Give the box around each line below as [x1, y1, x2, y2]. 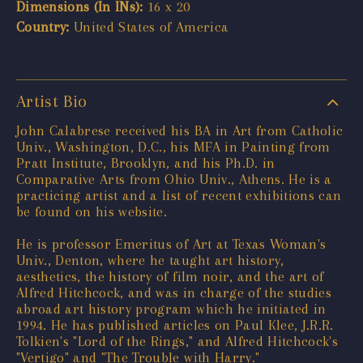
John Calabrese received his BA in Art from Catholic [16, 122, 344, 139]
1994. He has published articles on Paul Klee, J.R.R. [16, 316, 334, 333]
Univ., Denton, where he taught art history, [16, 251, 284, 268]
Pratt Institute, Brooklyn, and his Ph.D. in [16, 154, 275, 171]
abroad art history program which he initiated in [16, 300, 327, 317]
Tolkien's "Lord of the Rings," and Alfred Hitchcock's [16, 332, 339, 349]
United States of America [69, 18, 229, 35]
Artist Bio [16, 91, 88, 111]
